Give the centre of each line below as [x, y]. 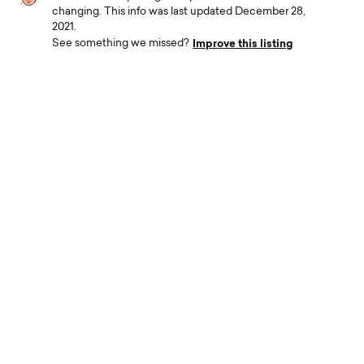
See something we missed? [122, 44]
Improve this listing [243, 44]
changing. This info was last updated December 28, [179, 12]
